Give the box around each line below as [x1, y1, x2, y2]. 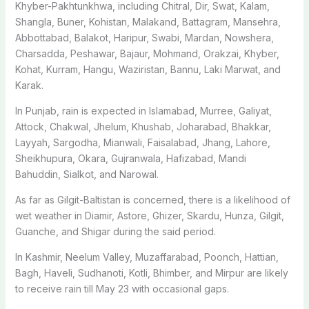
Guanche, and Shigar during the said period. [14, 225, 216, 237]
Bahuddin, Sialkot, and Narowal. [14, 168, 159, 180]
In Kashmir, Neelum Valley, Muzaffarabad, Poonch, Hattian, [14, 250, 279, 263]
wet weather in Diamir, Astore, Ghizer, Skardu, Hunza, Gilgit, [14, 209, 284, 221]
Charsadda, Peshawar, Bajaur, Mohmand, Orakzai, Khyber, [14, 47, 279, 59]
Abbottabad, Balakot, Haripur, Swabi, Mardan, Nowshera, [14, 31, 274, 43]
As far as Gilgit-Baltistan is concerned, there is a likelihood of [14, 193, 290, 206]
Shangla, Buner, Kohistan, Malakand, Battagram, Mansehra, [14, 15, 281, 28]
